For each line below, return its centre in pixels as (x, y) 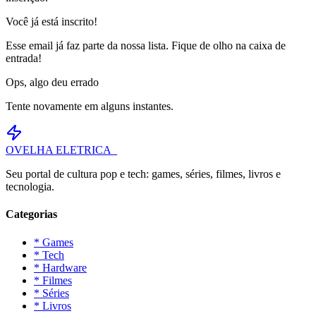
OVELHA (29, 150)
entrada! (24, 59)
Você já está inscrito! (51, 22)
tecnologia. (30, 187)
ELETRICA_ (86, 150)
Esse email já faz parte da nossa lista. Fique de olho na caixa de (146, 46)
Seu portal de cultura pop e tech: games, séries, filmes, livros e (143, 174)
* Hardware (60, 267)
